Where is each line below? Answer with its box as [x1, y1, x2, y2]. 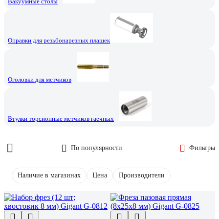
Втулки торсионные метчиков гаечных [8, 114, 114, 122]
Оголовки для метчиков [8, 75, 71, 83]
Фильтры [189, 144, 215, 152]
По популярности [71, 144, 122, 152]
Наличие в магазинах [18, 171, 81, 179]
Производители [119, 171, 165, 179]
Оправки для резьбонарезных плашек [8, 36, 110, 44]
